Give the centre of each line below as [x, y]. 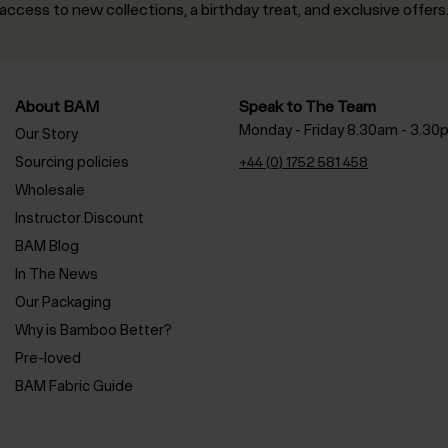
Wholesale [50, 190]
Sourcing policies [72, 162]
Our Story [46, 134]
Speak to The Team [307, 106]
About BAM [57, 106]
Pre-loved [48, 358]
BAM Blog [47, 246]
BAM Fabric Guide [74, 386]
